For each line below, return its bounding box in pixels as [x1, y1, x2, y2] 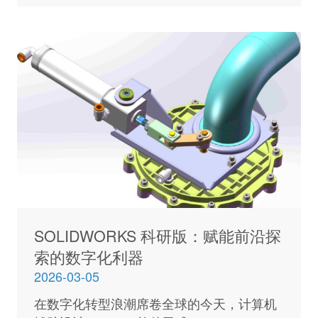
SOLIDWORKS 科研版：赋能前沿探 [33, 224, 281, 246]
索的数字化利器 [33, 245, 143, 268]
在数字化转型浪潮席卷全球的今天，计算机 [33, 294, 277, 313]
